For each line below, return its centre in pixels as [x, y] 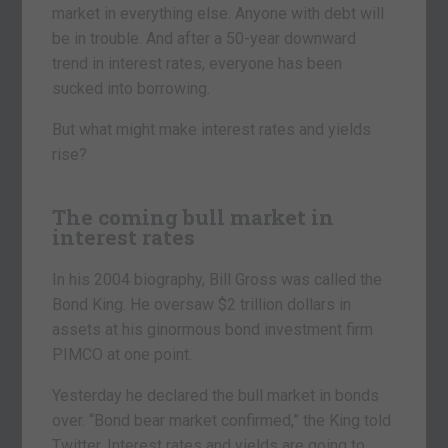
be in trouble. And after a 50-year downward [204, 38]
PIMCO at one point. [122, 354]
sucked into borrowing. [131, 88]
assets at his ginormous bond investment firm [213, 329]
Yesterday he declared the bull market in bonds [216, 395]
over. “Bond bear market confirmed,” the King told [222, 420]
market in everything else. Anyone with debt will [218, 13]
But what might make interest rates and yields [212, 129]
